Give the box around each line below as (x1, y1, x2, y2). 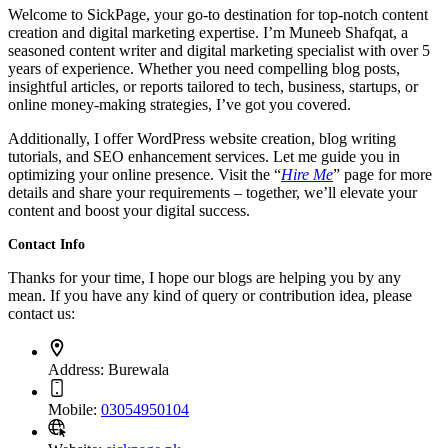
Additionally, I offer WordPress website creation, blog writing (8, 130, 396, 148)
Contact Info (8, 236, 85, 253)
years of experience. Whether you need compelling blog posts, (8, 60, 400, 78)
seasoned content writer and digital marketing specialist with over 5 (8, 42, 430, 60)
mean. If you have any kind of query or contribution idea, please (8, 287, 412, 305)
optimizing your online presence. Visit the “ (8, 166, 281, 184)
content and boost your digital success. (8, 202, 250, 220)
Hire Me (281, 166, 333, 184)
